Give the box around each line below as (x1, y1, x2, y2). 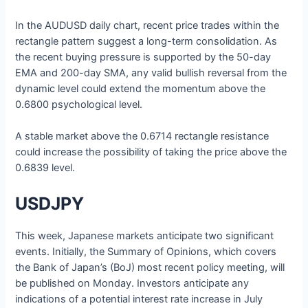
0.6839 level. (15, 162, 76, 175)
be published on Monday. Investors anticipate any (15, 276, 250, 289)
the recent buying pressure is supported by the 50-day (15, 50, 272, 63)
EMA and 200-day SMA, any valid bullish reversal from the (15, 66, 287, 79)
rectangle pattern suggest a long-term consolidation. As (15, 34, 278, 47)
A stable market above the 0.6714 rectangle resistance (15, 130, 269, 143)
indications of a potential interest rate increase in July (15, 292, 263, 305)
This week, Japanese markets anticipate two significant (15, 229, 274, 242)
